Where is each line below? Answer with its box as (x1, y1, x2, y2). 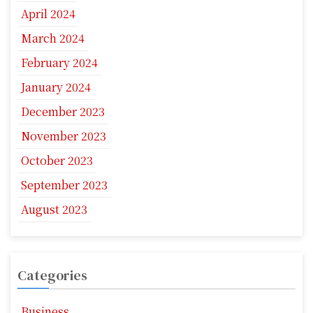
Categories (17, 265, 87, 286)
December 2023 (21, 103, 105, 120)
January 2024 (21, 79, 91, 96)
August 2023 (21, 201, 87, 218)
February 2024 (21, 54, 98, 71)
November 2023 (21, 128, 106, 145)
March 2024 (21, 30, 85, 47)
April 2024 (21, 6, 75, 22)
